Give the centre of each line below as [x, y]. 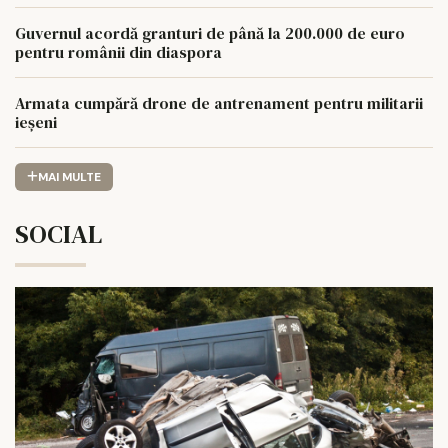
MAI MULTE [69, 176]
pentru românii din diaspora [118, 51]
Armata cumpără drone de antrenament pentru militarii [219, 102]
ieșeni [36, 121]
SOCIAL [58, 234]
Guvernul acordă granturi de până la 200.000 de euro [210, 32]
